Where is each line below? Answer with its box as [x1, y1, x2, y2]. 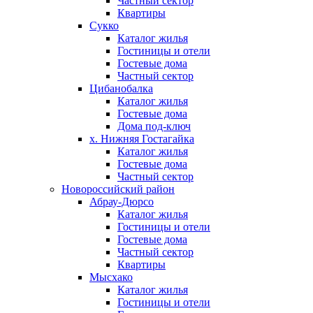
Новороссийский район [61, 183, 175, 196]
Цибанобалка [89, 82, 153, 95]
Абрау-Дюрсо [89, 196, 154, 208]
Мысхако [89, 271, 133, 284]
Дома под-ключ [117, 120, 191, 133]
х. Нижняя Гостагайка [89, 133, 194, 145]
